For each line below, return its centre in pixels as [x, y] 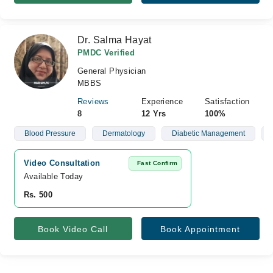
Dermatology [123, 133]
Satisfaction [227, 101]
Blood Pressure [50, 133]
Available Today [53, 176]
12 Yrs [154, 114]
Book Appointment [200, 229]
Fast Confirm [157, 163]
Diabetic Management [208, 133]
